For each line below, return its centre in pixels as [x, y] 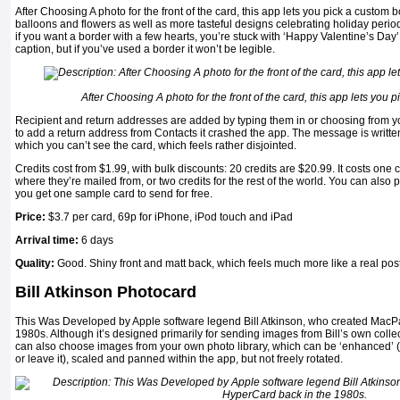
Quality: [35, 263]
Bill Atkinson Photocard [106, 292]
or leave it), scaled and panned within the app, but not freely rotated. [179, 358]
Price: [32, 217]
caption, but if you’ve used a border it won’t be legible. [145, 49]
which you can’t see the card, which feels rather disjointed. [156, 145]
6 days [96, 240]
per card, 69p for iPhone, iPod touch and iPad [183, 217]
